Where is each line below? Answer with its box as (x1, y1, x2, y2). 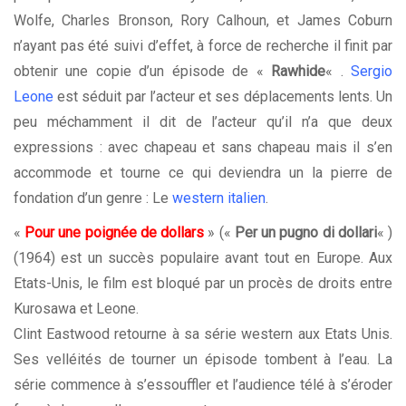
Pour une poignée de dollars (24, 224, 205, 242)
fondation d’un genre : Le (14, 189, 172, 208)
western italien (172, 189, 266, 208)
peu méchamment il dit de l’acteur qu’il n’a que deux (14, 113, 392, 131)
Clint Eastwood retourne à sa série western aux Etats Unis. (14, 325, 392, 343)
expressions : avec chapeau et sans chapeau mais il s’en (14, 139, 392, 157)
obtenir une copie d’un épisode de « (14, 63, 272, 81)
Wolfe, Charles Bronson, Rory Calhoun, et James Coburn (14, 12, 392, 30)
